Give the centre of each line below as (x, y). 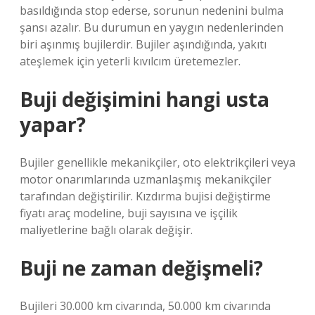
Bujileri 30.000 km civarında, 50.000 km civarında (145, 306)
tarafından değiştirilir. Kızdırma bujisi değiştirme (145, 196)
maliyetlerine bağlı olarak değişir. (106, 230)
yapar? (53, 124)
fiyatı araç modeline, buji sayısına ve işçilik (129, 213)
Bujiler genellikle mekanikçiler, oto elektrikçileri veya (157, 162)
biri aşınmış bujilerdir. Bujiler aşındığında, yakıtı (143, 44)
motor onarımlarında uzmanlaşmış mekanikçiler (146, 179)
